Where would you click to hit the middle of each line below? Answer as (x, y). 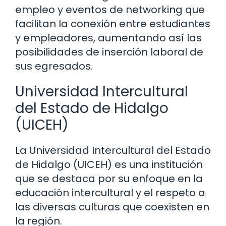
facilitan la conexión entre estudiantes (113, 24)
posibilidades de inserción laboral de (109, 52)
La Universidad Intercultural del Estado (113, 151)
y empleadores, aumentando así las (108, 38)
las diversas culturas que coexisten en (112, 207)
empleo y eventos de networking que (110, 10)
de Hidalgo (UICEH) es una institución (109, 165)
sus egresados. (54, 66)
